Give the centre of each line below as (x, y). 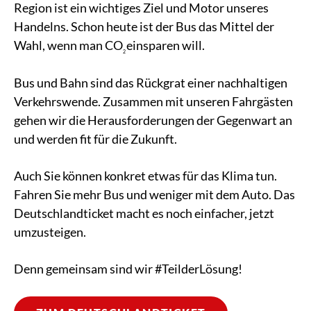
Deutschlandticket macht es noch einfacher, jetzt (144, 213)
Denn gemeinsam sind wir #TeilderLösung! (128, 268)
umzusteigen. (50, 232)
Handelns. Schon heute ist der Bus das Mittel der (144, 27)
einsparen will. (166, 45)
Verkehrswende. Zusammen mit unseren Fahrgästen (153, 101)
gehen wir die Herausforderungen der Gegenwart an (153, 120)
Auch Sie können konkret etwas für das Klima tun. (145, 175)
